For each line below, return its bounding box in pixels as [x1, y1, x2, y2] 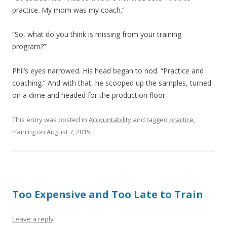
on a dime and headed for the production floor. [12, 90, 167, 100]
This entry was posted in [12, 115, 89, 124]
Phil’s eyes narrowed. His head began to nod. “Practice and [12, 66, 204, 75]
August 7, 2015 [47, 127, 90, 136]
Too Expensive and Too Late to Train [12, 187, 203, 201]
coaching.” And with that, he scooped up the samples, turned [12, 78, 211, 88]
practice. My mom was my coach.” [12, 5, 125, 15]
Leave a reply [12, 214, 54, 223]
